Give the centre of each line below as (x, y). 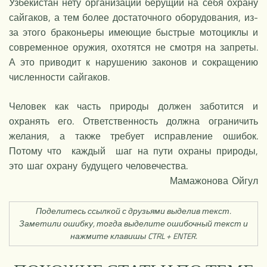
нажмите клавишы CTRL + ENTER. (133, 236)
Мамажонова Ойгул (214, 180)
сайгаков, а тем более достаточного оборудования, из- (133, 17)
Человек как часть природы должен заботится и (133, 106)
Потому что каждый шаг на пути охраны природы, (133, 150)
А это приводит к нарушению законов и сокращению (133, 62)
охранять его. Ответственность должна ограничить (133, 121)
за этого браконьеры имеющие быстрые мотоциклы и (133, 32)
